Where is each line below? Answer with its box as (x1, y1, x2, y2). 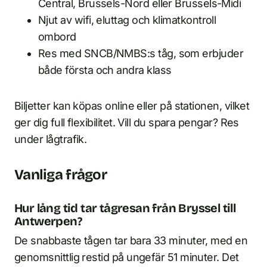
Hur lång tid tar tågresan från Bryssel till (14, 201, 236, 216)
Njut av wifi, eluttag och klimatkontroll (38, 14, 216, 27)
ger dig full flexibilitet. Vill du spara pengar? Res (14, 116, 239, 129)
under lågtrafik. (14, 133, 87, 146)
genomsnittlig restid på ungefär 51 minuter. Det (14, 251, 239, 264)
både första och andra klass (38, 64, 172, 77)
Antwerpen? (14, 214, 82, 229)
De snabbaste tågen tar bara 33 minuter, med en (14, 234, 248, 247)
